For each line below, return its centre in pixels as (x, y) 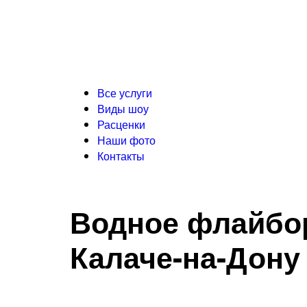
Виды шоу (123, 109)
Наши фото (126, 140)
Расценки (121, 124)
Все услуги (125, 93)
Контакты (121, 156)
